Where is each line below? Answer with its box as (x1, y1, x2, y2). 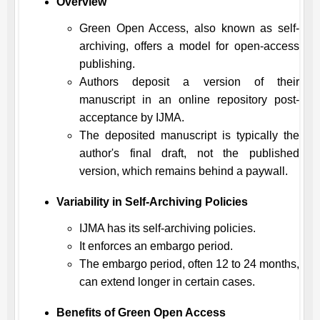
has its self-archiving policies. (104, 222, 256, 234)
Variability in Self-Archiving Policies (56, 196, 248, 208)
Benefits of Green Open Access (56, 306, 226, 319)
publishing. (79, 58, 135, 70)
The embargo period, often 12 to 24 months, (79, 258, 299, 270)
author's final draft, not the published (79, 147, 299, 159)
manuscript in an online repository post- (79, 94, 299, 106)
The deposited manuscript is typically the (79, 129, 299, 141)
